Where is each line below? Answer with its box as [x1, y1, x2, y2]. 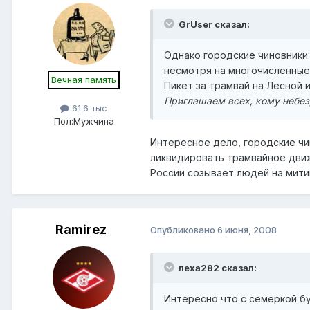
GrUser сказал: [179, 18, 250, 30]
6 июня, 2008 [217, 224, 277, 236]
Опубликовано [150, 224, 217, 236]
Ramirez [55, 221, 107, 237]
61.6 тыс [69, 102, 107, 113]
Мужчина [73, 115, 114, 127]
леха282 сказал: [176, 262, 257, 273]
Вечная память [51, 73, 116, 85]
